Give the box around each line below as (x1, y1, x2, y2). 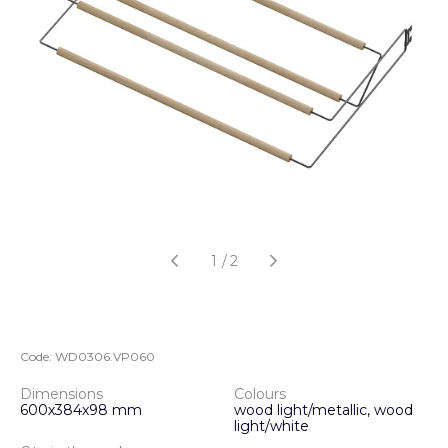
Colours (234, 385, 286, 403)
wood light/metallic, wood (234, 401, 413, 419)
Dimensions (20, 385, 103, 403)
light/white (234, 417, 309, 435)
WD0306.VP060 (55, 349, 155, 364)
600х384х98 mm (20, 401, 142, 419)
